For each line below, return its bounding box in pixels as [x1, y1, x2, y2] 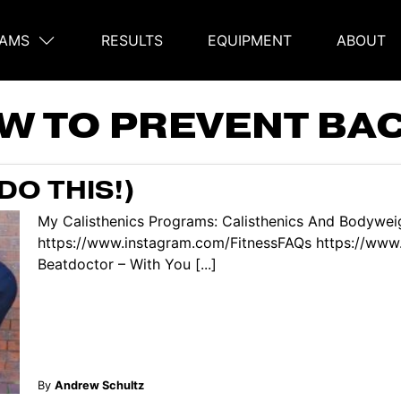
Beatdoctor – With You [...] [37, 254, 217, 273]
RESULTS [101, 31, 163, 49]
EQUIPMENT [208, 31, 292, 49]
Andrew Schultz [54, 378, 144, 392]
